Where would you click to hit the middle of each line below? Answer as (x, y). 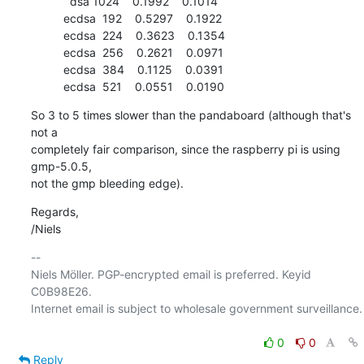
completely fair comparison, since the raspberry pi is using (185, 149)
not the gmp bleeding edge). (107, 183)
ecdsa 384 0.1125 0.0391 (47, 69)
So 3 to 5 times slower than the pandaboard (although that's (191, 115)
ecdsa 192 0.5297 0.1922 (47, 18)
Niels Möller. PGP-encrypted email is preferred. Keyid (171, 274)
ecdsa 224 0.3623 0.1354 (47, 35)
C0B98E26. (61, 291)
